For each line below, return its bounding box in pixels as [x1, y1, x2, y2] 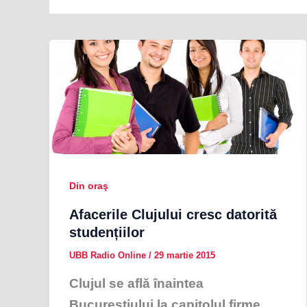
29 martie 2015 [153, 250, 215, 261]
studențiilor [69, 225, 145, 241]
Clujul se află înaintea [69, 275, 204, 291]
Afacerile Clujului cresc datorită [69, 207, 277, 223]
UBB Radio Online [69, 250, 149, 261]
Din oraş [69, 180, 108, 191]
